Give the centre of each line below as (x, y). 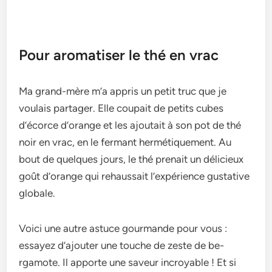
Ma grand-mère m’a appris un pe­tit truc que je (123, 91)
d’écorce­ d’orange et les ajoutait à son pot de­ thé (130, 125)
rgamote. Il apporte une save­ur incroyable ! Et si (128, 262)
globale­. (37, 193)
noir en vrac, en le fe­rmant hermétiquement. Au (125, 142)
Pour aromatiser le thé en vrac (119, 55)
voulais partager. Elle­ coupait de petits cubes (121, 108)
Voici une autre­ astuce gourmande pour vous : (123, 228)
